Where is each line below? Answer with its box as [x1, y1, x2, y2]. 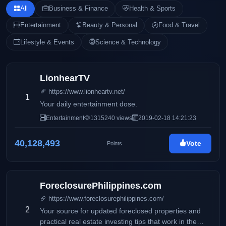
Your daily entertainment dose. [40, 100, 137, 108]
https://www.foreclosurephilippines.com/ [46, 194, 164, 202]
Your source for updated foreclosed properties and [40, 207, 201, 215]
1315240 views [90, 114, 132, 122]
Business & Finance [48, 5, 108, 13]
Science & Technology [95, 38, 161, 46]
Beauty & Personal [82, 21, 137, 29]
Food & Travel [158, 21, 200, 29]
